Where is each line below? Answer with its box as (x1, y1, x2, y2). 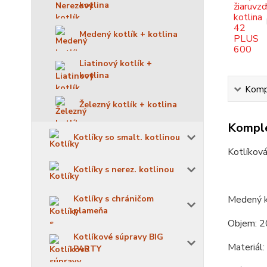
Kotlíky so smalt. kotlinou (73, 132, 180, 143)
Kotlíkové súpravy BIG (73, 231, 163, 243)
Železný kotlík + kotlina (79, 99, 177, 110)
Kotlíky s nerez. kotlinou (73, 164, 174, 175)
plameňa (73, 205, 108, 216)
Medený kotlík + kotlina (79, 29, 178, 40)
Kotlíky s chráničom (73, 193, 154, 204)
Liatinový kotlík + (79, 58, 152, 69)
